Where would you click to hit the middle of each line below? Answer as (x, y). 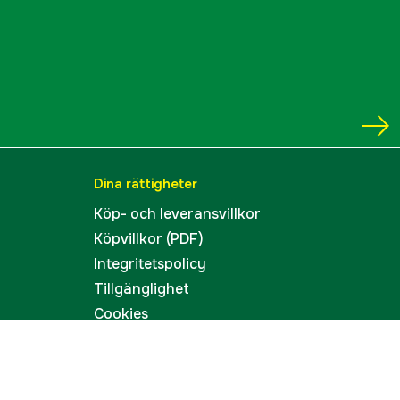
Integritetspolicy (150, 264)
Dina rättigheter (146, 184)
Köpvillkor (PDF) (149, 239)
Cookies (121, 314)
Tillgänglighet (142, 289)
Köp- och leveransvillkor (177, 214)
